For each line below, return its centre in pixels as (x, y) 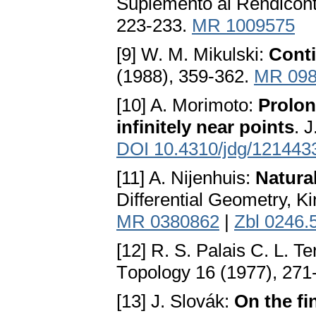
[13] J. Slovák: (175, 302)
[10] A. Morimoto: (187, 105)
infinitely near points (205, 127)
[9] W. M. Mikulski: (193, 55)
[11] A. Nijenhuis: (186, 178)
